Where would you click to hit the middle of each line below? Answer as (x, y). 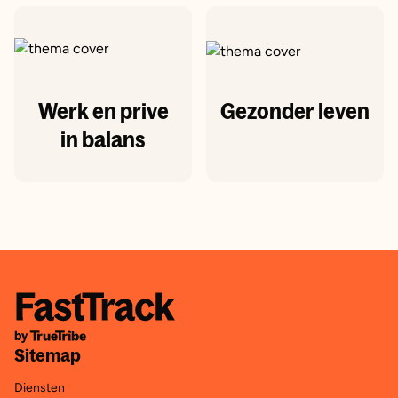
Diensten (40, 387)
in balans (103, 139)
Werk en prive (103, 111)
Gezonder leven (295, 111)
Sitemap (48, 354)
